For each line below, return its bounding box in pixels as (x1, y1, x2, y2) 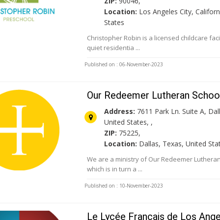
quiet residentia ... (87, 43, 140, 53)
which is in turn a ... (87, 165, 143, 174)
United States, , (104, 117, 153, 127)
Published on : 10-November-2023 (84, 182, 164, 190)
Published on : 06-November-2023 (84, 61, 164, 68)
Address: (104, 107, 136, 116)
